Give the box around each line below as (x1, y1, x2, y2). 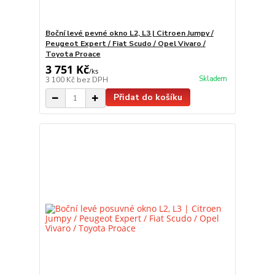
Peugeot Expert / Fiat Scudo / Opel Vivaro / (45, 39, 206, 49)
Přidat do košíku (113, 91, 182, 104)
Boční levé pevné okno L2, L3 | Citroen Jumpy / (45, 28, 214, 39)
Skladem (198, 74, 227, 83)
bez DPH (76, 75, 108, 85)
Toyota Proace (45, 49, 101, 60)
